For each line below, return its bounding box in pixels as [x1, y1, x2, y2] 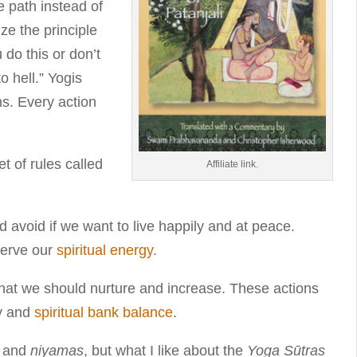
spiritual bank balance [34, 304, 173, 320]
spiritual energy [57, 241, 153, 258]
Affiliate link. [206, 158, 258, 170]
